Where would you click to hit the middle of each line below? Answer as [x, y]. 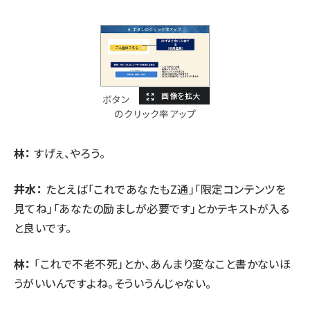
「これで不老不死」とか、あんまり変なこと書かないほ [161, 264]
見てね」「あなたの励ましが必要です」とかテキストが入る [152, 209]
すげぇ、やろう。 [68, 153]
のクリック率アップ [155, 114]
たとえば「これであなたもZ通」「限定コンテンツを [164, 189]
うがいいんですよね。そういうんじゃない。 [113, 283]
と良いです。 [43, 228]
